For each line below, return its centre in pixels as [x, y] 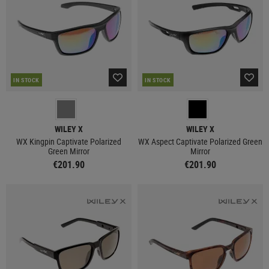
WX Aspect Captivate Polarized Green [200, 141]
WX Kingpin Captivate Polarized [69, 141]
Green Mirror [69, 151]
